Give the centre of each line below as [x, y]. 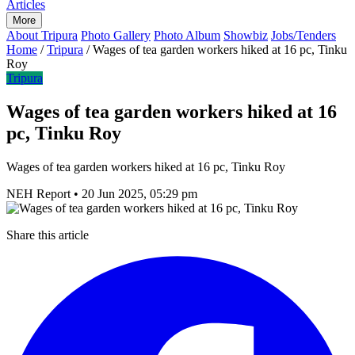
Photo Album [187, 35]
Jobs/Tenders [303, 35]
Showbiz [246, 35]
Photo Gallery [116, 35]
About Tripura [42, 35]
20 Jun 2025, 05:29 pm [139, 193]
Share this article [48, 235]
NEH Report [38, 193]
